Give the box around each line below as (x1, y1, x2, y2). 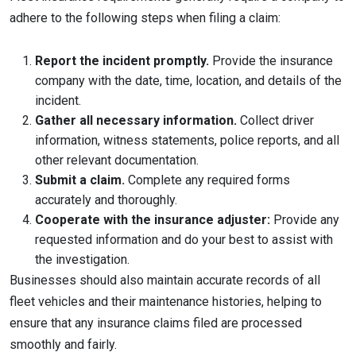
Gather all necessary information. (35, 112, 240, 128)
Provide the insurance (209, 52, 333, 68)
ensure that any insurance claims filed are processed (10, 315, 302, 331)
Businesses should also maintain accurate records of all (10, 272, 320, 288)
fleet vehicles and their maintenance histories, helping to (10, 293, 322, 309)
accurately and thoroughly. (35, 192, 177, 207)
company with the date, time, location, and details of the (35, 72, 342, 88)
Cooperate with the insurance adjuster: (35, 211, 273, 227)
